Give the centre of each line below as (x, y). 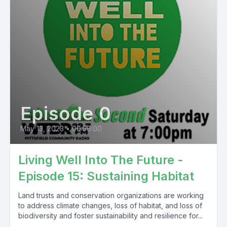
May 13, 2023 (42, 128)
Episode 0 (66, 113)
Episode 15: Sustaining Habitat (106, 176)
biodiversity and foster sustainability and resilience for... (110, 216)
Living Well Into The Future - (101, 160)
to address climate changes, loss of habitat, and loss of (110, 205)
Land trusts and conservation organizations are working (111, 195)
